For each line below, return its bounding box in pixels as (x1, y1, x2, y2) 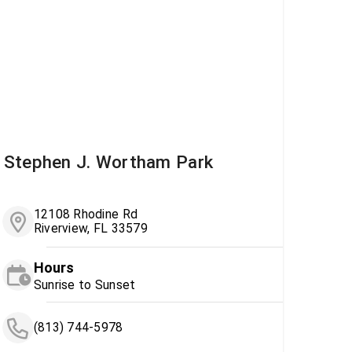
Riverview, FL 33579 (33, 221, 148, 236)
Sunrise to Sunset (33, 277, 136, 293)
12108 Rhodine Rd (33, 207, 138, 222)
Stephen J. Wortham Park (3, 152, 214, 173)
